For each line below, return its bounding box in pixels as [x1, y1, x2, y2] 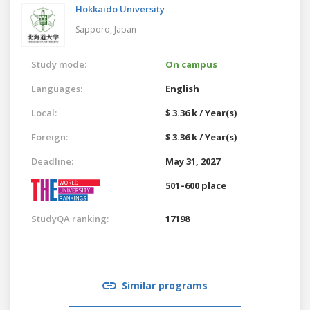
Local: [31, 106, 57, 119]
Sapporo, [75, 23, 114, 35]
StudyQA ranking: [31, 212, 109, 225]
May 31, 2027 [165, 154, 220, 167]
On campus [165, 57, 217, 71]
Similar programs [122, 278, 208, 292]
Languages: [31, 82, 82, 95]
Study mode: [31, 57, 86, 71]
